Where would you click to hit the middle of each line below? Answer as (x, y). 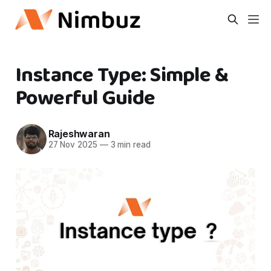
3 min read (129, 145)
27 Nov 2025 (73, 145)
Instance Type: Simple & (122, 75)
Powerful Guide (85, 98)
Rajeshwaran (79, 134)
